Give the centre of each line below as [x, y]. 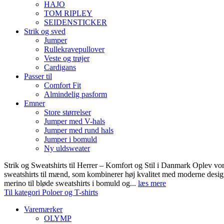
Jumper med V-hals [74, 121]
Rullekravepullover [74, 49]
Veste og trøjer [67, 58]
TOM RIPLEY [68, 13]
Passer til [38, 76]
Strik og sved [45, 31]
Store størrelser [67, 112]
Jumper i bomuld [70, 139]
